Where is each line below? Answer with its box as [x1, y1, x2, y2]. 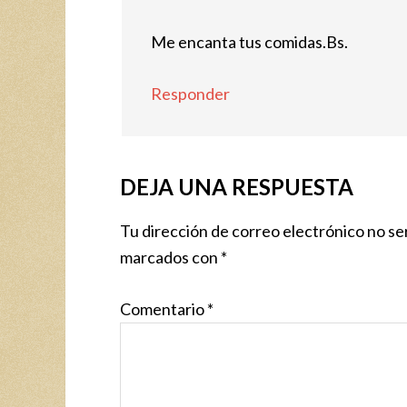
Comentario [120, 298, 207, 319]
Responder [151, 83, 230, 104]
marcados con [120, 246, 221, 267]
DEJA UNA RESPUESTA [120, 173, 353, 200]
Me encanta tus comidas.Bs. [151, 31, 348, 52]
